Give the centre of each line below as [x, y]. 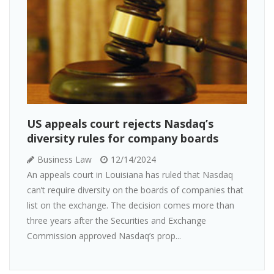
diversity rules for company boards [123, 139]
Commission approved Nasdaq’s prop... [104, 236]
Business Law [63, 160]
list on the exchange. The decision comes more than [131, 206]
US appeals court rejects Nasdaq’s [120, 124]
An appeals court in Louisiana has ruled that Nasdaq [130, 175]
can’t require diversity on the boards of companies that [135, 190]
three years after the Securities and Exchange [117, 221]
